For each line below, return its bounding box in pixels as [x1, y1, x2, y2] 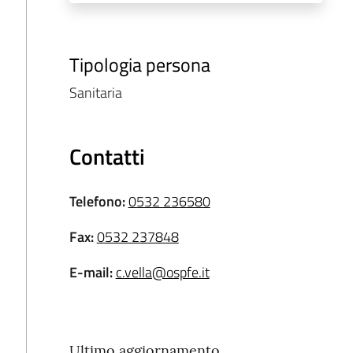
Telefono [69, 190, 122, 212]
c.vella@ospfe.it [115, 261, 210, 283]
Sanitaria [69, 82, 122, 104]
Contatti [69, 139, 145, 174]
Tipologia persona [69, 50, 210, 80]
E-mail [69, 261, 110, 283]
